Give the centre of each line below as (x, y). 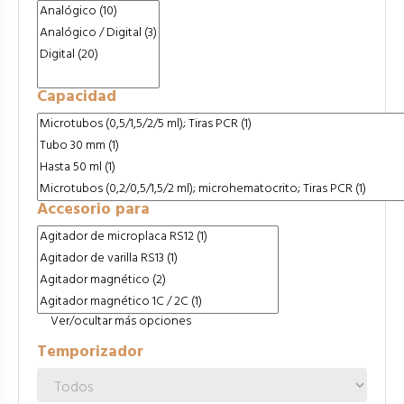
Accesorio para (93, 210)
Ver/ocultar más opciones (121, 322)
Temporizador (90, 353)
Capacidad (77, 97)
